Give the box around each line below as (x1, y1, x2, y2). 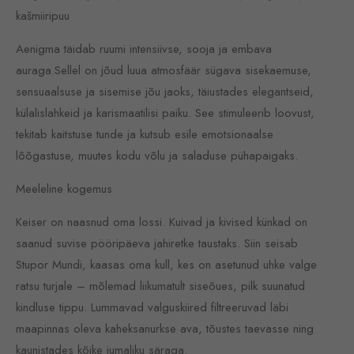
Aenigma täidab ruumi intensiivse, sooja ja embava (16, 40, 272, 58)
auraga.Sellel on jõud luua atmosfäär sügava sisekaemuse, (16, 62, 311, 79)
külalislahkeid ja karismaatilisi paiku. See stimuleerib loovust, (16, 104, 314, 122)
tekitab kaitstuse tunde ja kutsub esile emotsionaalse (16, 126, 273, 143)
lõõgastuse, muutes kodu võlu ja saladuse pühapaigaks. (16, 147, 298, 164)
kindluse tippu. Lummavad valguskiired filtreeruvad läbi (16, 299, 288, 316)
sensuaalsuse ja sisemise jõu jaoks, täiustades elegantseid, (16, 83, 314, 100)
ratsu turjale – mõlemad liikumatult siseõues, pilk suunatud (16, 277, 305, 295)
